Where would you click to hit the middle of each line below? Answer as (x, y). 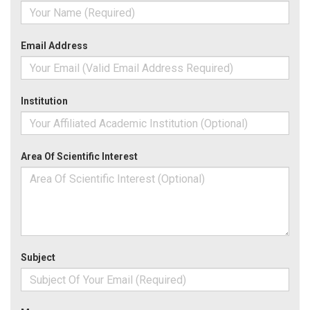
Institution (44, 101)
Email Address (54, 46)
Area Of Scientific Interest (79, 156)
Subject (38, 257)
